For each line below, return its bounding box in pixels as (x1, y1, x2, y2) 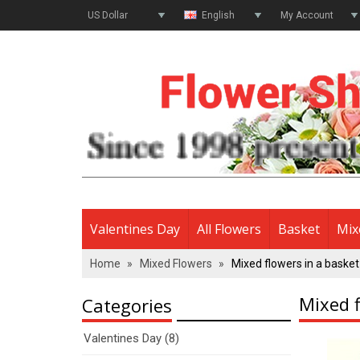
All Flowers (197, 220, 261, 238)
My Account (280, 10, 333, 21)
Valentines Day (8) (84, 331, 179, 346)
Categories (82, 293, 172, 317)
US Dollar (88, 10, 128, 21)
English (199, 10, 235, 21)
